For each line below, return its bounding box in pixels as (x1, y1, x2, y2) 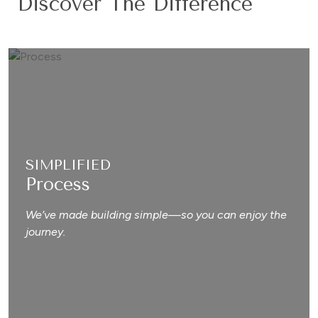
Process (26, 173, 90, 194)
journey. (26, 224, 65, 238)
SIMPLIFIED (26, 156, 111, 173)
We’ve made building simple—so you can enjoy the (26, 207, 287, 221)
